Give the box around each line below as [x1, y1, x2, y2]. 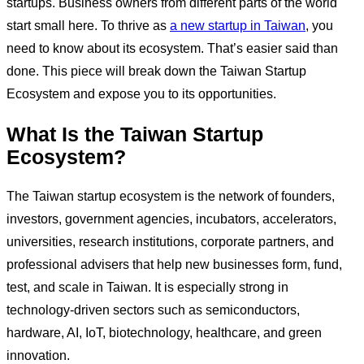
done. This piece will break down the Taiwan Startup [6, 64, 306, 79]
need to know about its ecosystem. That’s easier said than [6, 41, 338, 56]
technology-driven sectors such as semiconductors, [6, 302, 300, 317]
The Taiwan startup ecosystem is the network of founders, [6, 188, 335, 203]
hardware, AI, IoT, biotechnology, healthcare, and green [6, 325, 322, 340]
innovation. [6, 348, 73, 362]
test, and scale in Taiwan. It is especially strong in [6, 279, 288, 294]
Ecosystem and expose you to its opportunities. [6, 87, 276, 102]
